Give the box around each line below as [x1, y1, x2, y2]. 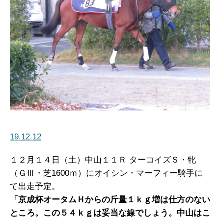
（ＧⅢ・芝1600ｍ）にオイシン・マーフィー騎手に [10, 168, 203, 178]
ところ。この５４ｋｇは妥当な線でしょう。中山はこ [10, 208, 210, 218]
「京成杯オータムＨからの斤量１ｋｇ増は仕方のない [10, 195, 210, 204]
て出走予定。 [10, 182, 60, 191]
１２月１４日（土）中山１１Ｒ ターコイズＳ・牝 [10, 155, 196, 165]
